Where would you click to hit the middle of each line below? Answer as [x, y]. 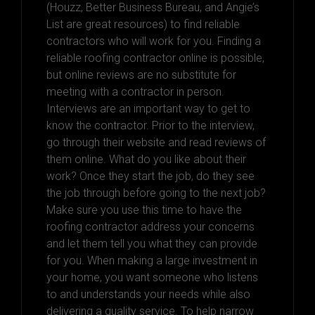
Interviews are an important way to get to [148, 108]
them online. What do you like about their [146, 159]
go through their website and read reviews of [156, 142]
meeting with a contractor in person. [135, 91]
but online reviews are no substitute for [141, 75]
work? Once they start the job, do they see [150, 176]
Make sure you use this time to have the [144, 210]
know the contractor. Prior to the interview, [150, 125]
